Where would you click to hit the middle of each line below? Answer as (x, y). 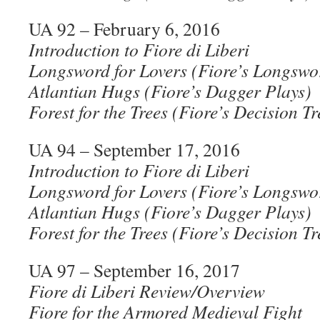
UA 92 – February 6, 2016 (124, 29)
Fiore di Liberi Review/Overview (147, 291)
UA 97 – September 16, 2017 (134, 270)
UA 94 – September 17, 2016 (134, 149)
